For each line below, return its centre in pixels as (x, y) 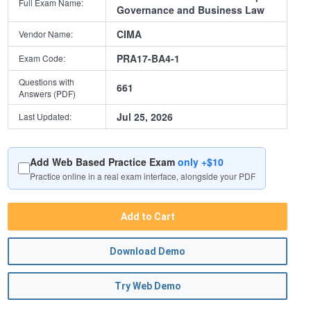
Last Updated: (45, 117)
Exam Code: (42, 58)
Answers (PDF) (48, 94)
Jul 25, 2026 (145, 117)
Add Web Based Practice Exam (104, 162)
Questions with (47, 82)
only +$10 (201, 162)
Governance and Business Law (191, 10)
